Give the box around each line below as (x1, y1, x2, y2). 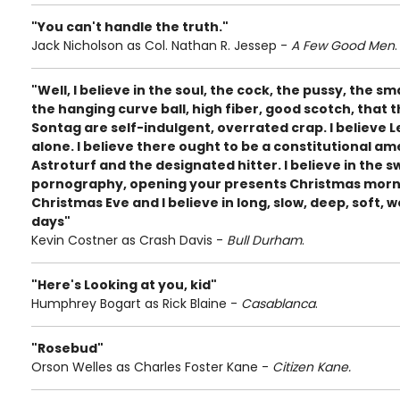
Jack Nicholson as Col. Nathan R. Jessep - (31, 37, 291, 54)
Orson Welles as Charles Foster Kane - (31, 358, 272, 376)
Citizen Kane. (272, 358, 351, 376)
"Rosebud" (31, 339, 104, 357)
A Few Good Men (291, 37, 395, 54)
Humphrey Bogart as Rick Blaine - (31, 295, 241, 312)
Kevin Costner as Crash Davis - (31, 231, 227, 249)
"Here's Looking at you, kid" (31, 276, 217, 294)
